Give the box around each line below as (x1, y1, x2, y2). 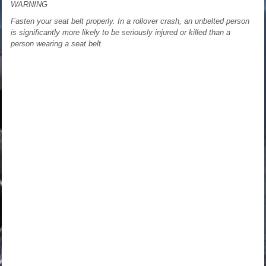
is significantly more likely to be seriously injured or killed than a (11, 27, 230, 37)
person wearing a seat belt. (11, 39, 103, 48)
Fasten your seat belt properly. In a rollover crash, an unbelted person (11, 16, 249, 26)
